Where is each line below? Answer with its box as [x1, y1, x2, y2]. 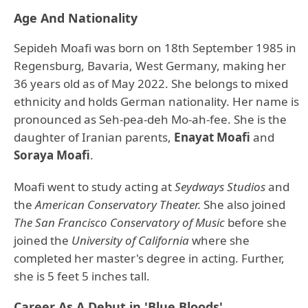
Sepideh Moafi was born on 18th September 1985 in [14, 40, 296, 56]
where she [189, 232, 250, 248]
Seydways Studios [175, 179, 268, 195]
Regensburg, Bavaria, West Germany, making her [14, 58, 286, 74]
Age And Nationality [14, 10, 137, 26]
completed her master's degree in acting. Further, [14, 250, 285, 266]
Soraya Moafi [14, 147, 90, 163]
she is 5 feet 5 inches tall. [14, 268, 150, 284]
